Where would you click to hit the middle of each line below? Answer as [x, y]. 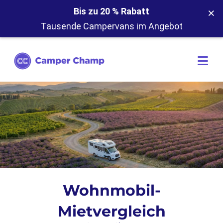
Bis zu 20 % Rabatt [111, 11]
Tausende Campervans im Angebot [111, 26]
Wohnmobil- [111, 190]
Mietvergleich [111, 211]
